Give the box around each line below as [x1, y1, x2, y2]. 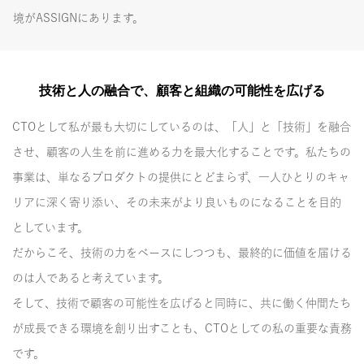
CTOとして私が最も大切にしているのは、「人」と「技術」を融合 [12, 120, 351, 132]
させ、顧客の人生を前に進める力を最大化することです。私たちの [12, 145, 351, 158]
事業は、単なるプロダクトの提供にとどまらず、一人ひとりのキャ [12, 171, 349, 183]
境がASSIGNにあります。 [13, 11, 144, 24]
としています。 [12, 221, 89, 233]
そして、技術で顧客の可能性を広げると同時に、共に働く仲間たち [12, 297, 351, 309]
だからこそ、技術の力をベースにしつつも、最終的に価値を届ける [12, 246, 352, 258]
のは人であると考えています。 [12, 271, 169, 284]
